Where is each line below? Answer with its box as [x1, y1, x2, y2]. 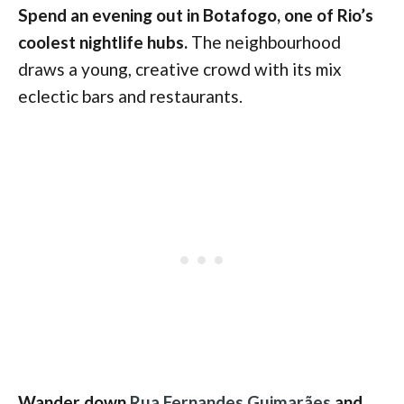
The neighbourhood [188, 31, 341, 52]
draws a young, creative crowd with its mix [18, 58, 342, 79]
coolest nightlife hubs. [18, 31, 188, 52]
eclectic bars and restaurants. [18, 85, 243, 106]
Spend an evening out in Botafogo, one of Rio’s [18, 4, 373, 25]
